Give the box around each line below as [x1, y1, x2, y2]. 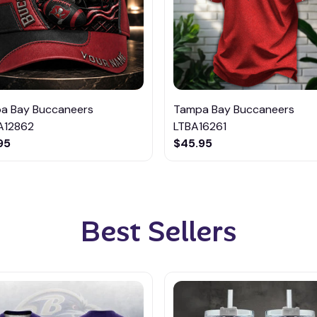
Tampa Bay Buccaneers [173, 101, 294, 117]
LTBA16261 [173, 118, 226, 134]
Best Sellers [81, 212, 236, 250]
